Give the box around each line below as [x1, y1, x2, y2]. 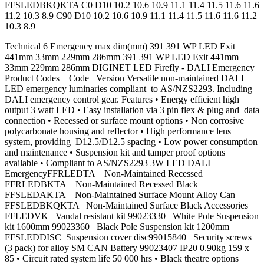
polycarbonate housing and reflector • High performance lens [5, 126, 231, 137]
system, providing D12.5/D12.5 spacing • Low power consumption [5, 137, 258, 147]
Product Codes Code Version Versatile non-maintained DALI [5, 73, 244, 84]
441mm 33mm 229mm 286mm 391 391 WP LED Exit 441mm [5, 52, 239, 62]
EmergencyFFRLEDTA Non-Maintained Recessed [5, 169, 203, 179]
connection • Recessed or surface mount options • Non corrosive [5, 115, 244, 126]
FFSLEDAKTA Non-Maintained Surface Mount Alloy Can [5, 190, 235, 200]
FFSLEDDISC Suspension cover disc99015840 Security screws [5, 232, 252, 243]
